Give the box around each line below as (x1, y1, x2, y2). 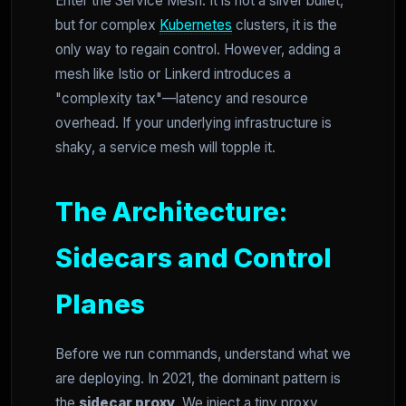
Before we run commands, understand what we (55, 345, 351, 363)
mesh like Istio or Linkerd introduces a (55, 65, 291, 83)
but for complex (55, 16, 159, 34)
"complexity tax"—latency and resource (55, 90, 308, 108)
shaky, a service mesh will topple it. (55, 139, 275, 157)
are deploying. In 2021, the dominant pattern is (55, 370, 341, 388)
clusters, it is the (232, 16, 337, 34)
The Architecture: (55, 196, 287, 228)
